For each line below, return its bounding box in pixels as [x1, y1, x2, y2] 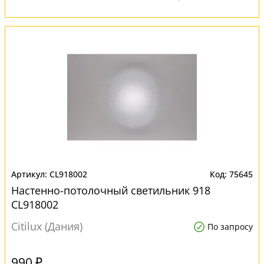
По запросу [207, 221, 253, 232]
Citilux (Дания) [11, 219, 82, 233]
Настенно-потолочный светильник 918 [11, 183, 210, 197]
